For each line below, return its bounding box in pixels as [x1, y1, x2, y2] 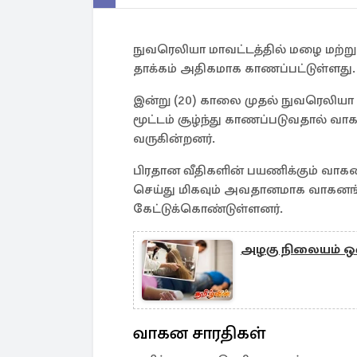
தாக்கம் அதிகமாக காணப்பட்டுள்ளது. [133, 61, 355, 76]
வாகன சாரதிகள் [133, 322, 265, 343]
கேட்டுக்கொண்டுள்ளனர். [133, 201, 283, 217]
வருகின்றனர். [133, 131, 215, 147]
